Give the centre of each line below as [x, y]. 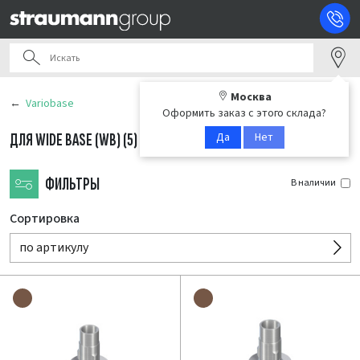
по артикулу [54, 247]
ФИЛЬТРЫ [72, 184]
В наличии [313, 183]
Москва [251, 97]
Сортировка [45, 219]
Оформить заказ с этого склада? [244, 113]
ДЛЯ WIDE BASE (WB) [66, 140]
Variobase [50, 104]
